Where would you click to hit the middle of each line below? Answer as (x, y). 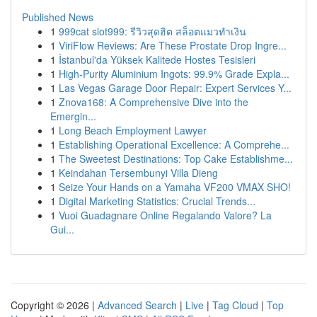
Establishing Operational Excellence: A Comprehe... (174, 144)
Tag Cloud (235, 305)
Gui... (62, 229)
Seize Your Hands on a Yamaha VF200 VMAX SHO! (175, 187)
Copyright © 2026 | (54, 305)
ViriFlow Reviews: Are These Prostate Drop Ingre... (173, 45)
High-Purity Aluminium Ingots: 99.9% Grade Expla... (174, 74)
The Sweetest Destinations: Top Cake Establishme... (176, 158)
